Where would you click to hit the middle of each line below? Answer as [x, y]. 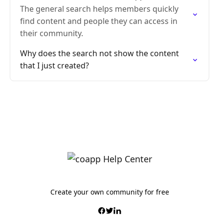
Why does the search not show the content [99, 53]
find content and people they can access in [99, 21]
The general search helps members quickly [99, 9]
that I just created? [55, 66]
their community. [52, 33]
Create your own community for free [109, 192]
